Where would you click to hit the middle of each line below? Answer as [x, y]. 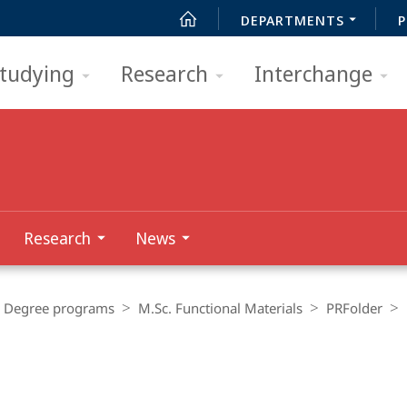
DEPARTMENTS [293, 20]
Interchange [313, 73]
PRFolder [354, 308]
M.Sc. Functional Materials [220, 308]
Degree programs [59, 308]
